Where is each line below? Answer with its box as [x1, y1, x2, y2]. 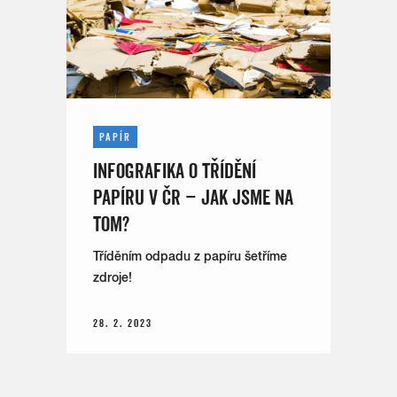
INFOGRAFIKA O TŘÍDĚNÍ [93, 157, 257, 183]
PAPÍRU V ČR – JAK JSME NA [93, 183, 294, 209]
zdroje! [93, 269, 133, 284]
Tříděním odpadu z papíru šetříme [93, 248, 288, 263]
